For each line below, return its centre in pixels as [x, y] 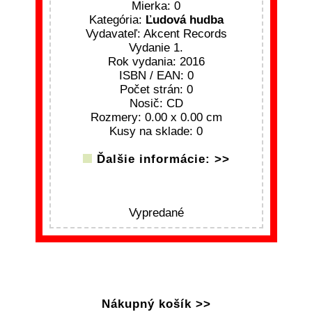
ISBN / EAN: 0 [156, 75]
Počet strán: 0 [156, 89]
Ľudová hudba [184, 19]
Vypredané [156, 212]
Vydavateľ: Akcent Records [156, 33]
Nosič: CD [156, 103]
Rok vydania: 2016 [156, 61]
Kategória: [117, 19]
